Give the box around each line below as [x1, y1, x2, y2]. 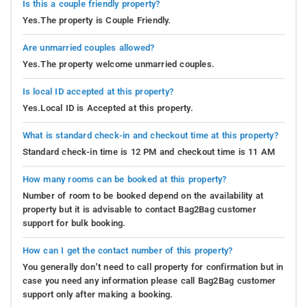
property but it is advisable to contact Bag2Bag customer [22, 204, 256, 214]
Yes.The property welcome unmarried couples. [22, 58, 215, 69]
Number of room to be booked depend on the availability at [22, 190, 263, 201]
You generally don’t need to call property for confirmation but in [22, 261, 284, 272]
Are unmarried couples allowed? [22, 42, 155, 53]
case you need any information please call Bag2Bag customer [22, 275, 276, 286]
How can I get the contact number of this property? [22, 245, 233, 256]
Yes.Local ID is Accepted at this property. [22, 102, 193, 113]
